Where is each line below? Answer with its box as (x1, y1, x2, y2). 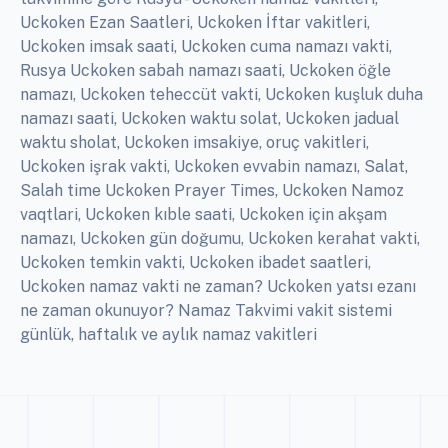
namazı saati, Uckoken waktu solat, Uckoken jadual (20, 109, 399, 129)
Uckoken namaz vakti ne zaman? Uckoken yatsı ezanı (20, 277, 416, 297)
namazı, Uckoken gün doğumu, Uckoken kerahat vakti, (20, 229, 420, 249)
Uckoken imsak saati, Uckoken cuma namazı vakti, (20, 37, 392, 57)
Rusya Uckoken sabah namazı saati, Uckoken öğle (20, 61, 391, 81)
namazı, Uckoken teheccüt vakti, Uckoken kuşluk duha (20, 85, 423, 105)
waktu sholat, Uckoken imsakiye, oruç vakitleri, (20, 133, 369, 153)
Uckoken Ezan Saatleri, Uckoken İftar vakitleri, (20, 13, 370, 33)
